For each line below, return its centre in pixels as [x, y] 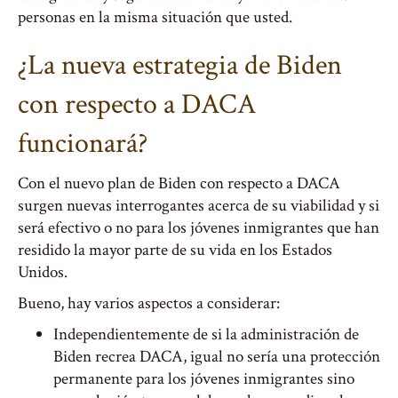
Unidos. [43, 272]
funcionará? [83, 143]
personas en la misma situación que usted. [155, 17]
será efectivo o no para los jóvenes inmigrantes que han [199, 228]
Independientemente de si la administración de [206, 334]
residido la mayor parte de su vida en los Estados [175, 250]
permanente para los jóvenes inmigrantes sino [204, 379]
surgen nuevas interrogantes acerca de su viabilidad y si [199, 206]
